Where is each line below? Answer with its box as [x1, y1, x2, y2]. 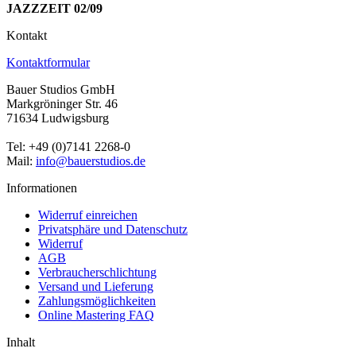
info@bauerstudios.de [36, 153, 145, 168]
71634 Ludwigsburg [6, 110, 109, 125]
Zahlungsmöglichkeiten [38, 293, 156, 308]
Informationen [6, 180, 77, 195]
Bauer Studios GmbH [6, 82, 115, 96]
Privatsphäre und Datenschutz [38, 222, 188, 236]
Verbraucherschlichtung [38, 265, 157, 279]
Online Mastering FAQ [38, 308, 154, 322]
